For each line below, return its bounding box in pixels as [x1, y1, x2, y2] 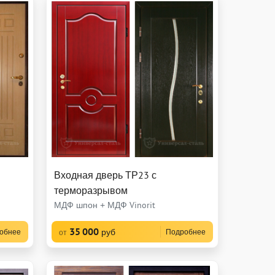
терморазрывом [53, 184, 128, 196]
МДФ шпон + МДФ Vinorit [53, 199, 155, 211]
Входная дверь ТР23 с [53, 168, 157, 181]
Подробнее [165, 227, 206, 236]
